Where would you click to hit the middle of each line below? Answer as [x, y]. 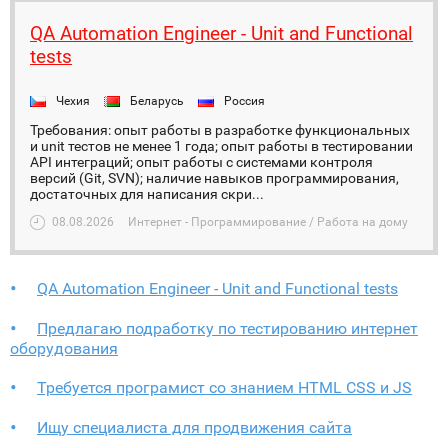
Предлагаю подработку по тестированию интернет [227, 328]
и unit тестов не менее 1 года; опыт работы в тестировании [221, 146]
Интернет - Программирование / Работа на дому [268, 222]
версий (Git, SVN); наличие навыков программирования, [214, 178]
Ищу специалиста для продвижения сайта [194, 427]
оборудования [64, 348]
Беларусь [157, 101]
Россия [244, 101]
